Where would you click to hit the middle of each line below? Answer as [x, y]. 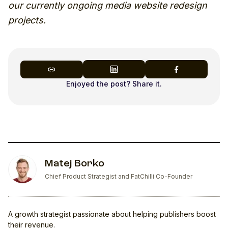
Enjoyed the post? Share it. [114, 84]
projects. [27, 20]
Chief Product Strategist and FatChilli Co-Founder [119, 177]
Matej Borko [75, 164]
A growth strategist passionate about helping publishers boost [112, 214]
